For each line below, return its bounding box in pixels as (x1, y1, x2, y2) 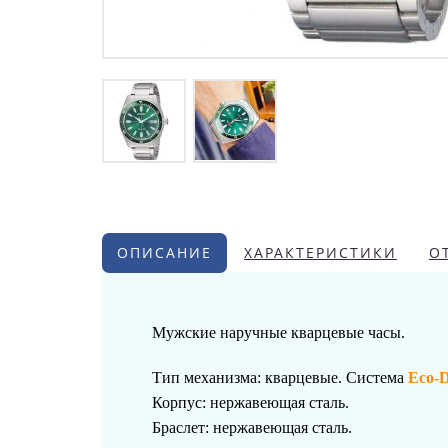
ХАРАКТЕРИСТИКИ (244, 242, 397, 262)
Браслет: (152, 418, 213, 436)
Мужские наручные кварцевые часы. (152, 323, 405, 341)
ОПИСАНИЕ (117, 242, 212, 262)
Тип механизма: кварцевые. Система (152, 368, 408, 386)
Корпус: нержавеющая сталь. (152, 393, 349, 411)
